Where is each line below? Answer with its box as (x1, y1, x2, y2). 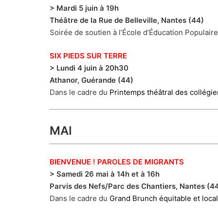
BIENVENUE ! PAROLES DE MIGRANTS (50, 157, 184, 166)
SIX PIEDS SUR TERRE (50, 51, 127, 60)
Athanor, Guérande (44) (50, 75, 133, 85)
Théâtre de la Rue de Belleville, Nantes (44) (50, 16, 204, 25)
